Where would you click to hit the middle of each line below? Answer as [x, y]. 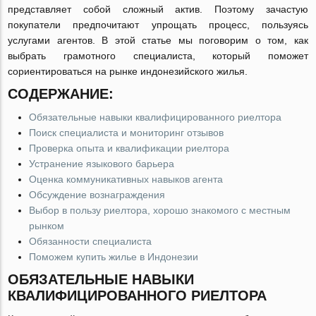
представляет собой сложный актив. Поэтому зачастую [158, 9]
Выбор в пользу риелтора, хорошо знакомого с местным [160, 210]
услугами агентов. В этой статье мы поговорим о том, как [158, 40]
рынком [47, 226]
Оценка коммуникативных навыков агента [126, 179]
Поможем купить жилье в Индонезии [114, 257]
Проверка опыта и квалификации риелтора [129, 148]
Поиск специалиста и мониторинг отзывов [127, 133]
